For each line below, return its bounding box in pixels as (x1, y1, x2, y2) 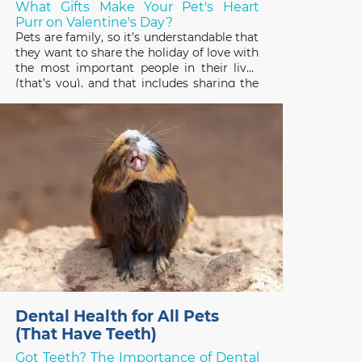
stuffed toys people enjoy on (15, 121, 176, 137)
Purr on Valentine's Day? (15, 14, 173, 30)
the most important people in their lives (15, 60, 259, 75)
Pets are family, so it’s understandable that (15, 29, 259, 44)
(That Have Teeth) (15, 325, 157, 344)
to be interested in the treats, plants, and (15, 106, 259, 121)
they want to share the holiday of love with (15, 44, 259, 60)
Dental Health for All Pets (15, 307, 219, 326)
